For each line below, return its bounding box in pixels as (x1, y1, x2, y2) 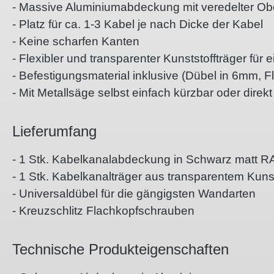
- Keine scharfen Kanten (12, 35, 139, 48)
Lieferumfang (12, 123, 97, 140)
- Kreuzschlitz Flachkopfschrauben (12, 204, 194, 218)
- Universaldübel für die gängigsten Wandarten (12, 187, 256, 201)
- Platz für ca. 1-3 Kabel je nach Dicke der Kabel (12, 18, 263, 31)
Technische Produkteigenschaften (12, 241, 229, 258)
